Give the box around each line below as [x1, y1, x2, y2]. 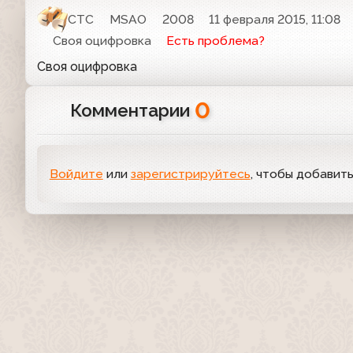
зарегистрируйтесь [130, 166, 251, 182]
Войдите [49, 166, 103, 182]
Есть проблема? [166, 33, 266, 49]
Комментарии [69, 100, 195, 121]
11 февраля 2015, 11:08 [209, 12, 341, 28]
